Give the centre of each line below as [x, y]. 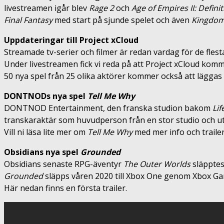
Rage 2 [101, 8]
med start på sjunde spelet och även [122, 20]
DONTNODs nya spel [46, 96]
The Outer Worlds [157, 164]
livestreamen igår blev [46, 8]
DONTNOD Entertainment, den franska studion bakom [108, 108]
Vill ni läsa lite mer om [46, 132]
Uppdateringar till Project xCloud [71, 40]
